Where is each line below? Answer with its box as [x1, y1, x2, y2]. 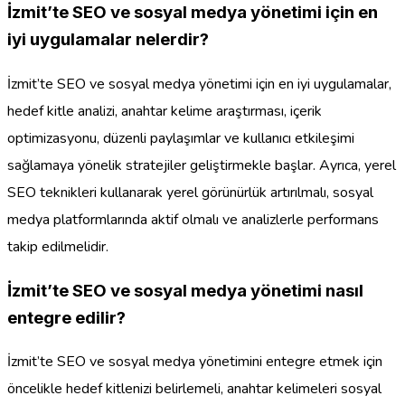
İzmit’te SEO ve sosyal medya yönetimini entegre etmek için [7, 352, 382, 372]
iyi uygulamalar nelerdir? [7, 29, 209, 51]
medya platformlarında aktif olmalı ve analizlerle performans [7, 210, 379, 231]
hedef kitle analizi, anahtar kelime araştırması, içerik [7, 101, 322, 122]
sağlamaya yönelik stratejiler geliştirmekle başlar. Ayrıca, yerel [7, 155, 396, 176]
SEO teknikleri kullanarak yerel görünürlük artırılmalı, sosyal [7, 183, 373, 203]
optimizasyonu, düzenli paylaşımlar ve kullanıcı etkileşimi [7, 128, 354, 149]
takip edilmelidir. [7, 237, 108, 258]
